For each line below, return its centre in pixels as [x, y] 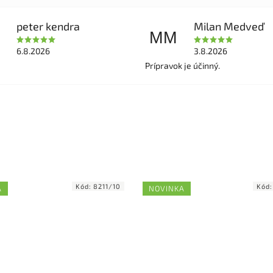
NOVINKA [167, 189]
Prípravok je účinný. [183, 66]
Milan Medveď [229, 27]
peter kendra [48, 27]
